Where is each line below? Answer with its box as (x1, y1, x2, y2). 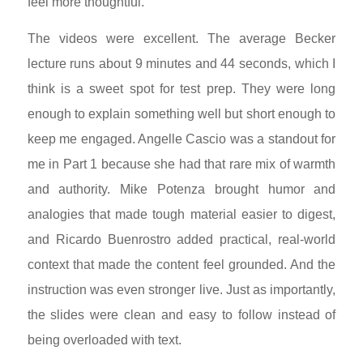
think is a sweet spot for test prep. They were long (27, 81, 336, 96)
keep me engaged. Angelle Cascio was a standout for (27, 131, 336, 146)
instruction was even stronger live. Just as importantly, (27, 282, 336, 297)
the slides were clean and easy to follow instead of (27, 307, 336, 322)
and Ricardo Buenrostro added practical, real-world (27, 232, 336, 246)
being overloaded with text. (27, 332, 181, 347)
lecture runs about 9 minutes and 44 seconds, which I (27, 56, 336, 70)
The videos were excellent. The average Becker (27, 31, 336, 45)
